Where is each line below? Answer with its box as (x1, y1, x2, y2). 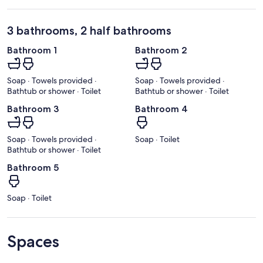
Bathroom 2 (135, 45, 187, 56)
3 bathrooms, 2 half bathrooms (7, 23, 171, 38)
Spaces (7, 231, 59, 252)
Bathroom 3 (7, 103, 59, 115)
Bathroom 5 (7, 162, 59, 174)
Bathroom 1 (7, 45, 57, 56)
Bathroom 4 (135, 103, 188, 115)
